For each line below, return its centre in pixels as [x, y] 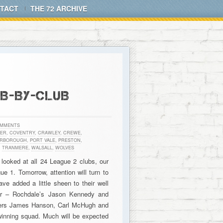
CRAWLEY [49, 133]
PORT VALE [42, 140]
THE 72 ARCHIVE [59, 8]
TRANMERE [15, 148]
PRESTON [69, 140]
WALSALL [42, 148]
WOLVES [64, 148]
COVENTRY [22, 133]
